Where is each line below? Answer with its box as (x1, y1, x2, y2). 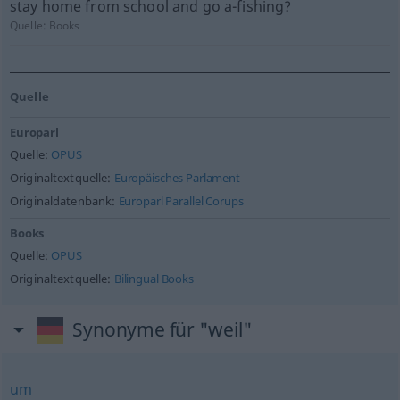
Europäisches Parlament (113, 171, 240, 186)
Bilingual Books (113, 271, 194, 287)
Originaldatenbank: (9, 194, 119, 209)
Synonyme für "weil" (72, 317, 253, 342)
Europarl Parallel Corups (118, 194, 244, 209)
